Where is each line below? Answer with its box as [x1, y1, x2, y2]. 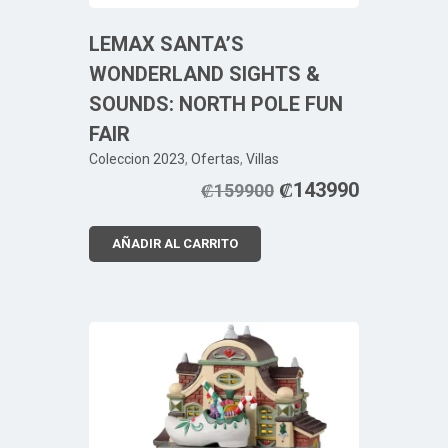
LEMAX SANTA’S [89, 31, 244, 56]
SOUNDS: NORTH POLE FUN [89, 91, 343, 116]
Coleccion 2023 [89, 150, 185, 167]
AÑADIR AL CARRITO [112, 235, 238, 251]
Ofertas [191, 150, 240, 167]
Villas [246, 150, 279, 167]
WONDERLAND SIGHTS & [89, 61, 320, 86]
